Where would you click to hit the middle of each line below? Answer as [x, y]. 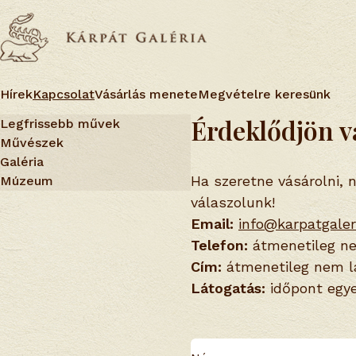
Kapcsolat [64, 94]
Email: [212, 224]
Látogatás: [228, 288]
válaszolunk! [233, 202]
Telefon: [219, 245]
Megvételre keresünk [264, 94]
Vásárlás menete [146, 94]
